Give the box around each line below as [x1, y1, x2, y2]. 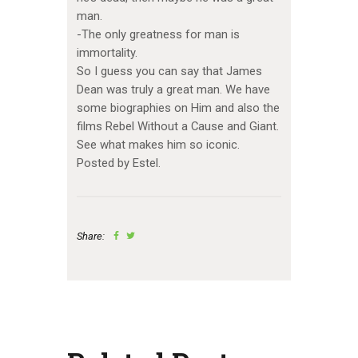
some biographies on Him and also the [76, 101, 280, 116]
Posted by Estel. [76, 156, 161, 171]
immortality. [76, 46, 137, 61]
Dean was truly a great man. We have [76, 82, 270, 97]
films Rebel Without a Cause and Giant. [76, 119, 279, 134]
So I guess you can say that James [76, 64, 262, 79]
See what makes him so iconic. [76, 137, 240, 153]
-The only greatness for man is [76, 27, 240, 42]
